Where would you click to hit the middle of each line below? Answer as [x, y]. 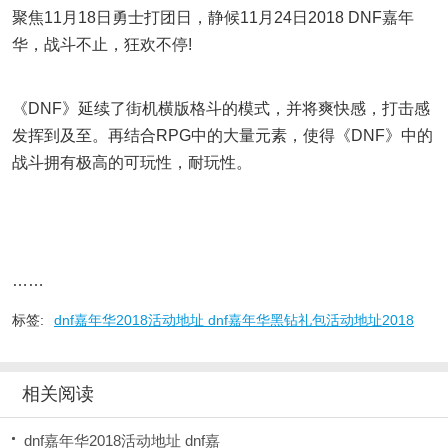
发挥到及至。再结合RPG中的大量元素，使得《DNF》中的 [222, 135]
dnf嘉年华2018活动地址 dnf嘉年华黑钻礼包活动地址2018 [234, 320]
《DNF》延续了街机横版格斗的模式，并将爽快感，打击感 [221, 108]
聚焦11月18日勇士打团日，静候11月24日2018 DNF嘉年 [213, 17]
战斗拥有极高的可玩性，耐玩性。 [132, 162]
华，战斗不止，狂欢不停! [102, 44]
